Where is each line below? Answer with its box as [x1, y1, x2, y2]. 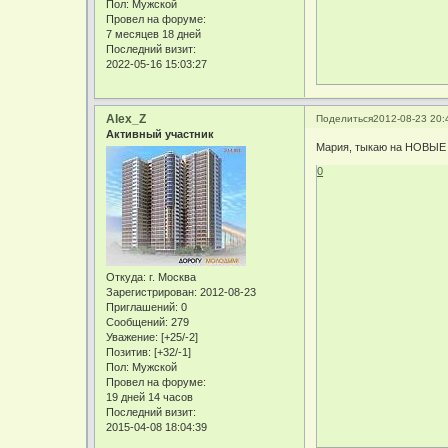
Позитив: [106, 345, 152, 358]
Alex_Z [106, 111, 147, 126]
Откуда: [106, 270, 147, 283]
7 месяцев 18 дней [106, 27, 202, 40]
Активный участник [106, 127, 215, 140]
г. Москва [146, 270, 197, 283]
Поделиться [316, 112, 374, 124]
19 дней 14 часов [106, 390, 194, 403]
